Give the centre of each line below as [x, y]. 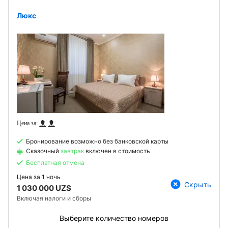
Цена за [28, 177]
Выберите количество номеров [114, 218]
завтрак [73, 151]
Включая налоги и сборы [54, 198]
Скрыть [198, 184]
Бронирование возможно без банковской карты [97, 141]
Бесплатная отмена [55, 163]
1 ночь [50, 177]
